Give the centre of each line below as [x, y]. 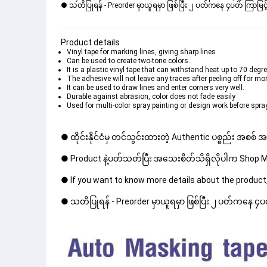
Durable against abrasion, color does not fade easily [151, 97]
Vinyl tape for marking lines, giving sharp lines [141, 52]
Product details [90, 42]
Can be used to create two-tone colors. [128, 61]
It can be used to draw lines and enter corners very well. [156, 88]
